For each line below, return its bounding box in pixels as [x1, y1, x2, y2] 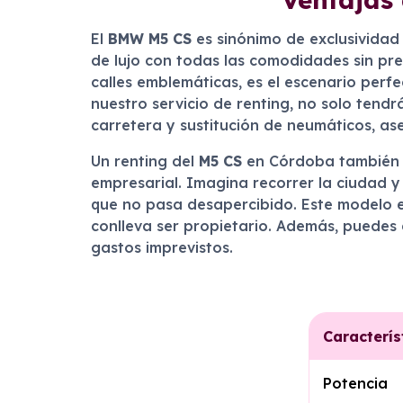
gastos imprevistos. [90, 238, 233, 256]
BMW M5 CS [107, 30, 192, 48]
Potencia [322, 374, 388, 392]
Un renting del [90, 152, 199, 170]
